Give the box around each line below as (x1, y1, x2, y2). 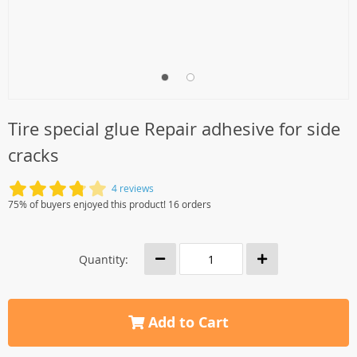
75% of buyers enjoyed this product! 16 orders (8, 198, 211, 210)
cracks (8, 143, 59, 167)
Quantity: (79, 251, 128, 267)
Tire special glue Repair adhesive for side (8, 117, 340, 140)
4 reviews (112, 182, 154, 194)
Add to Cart (144, 312, 229, 332)
